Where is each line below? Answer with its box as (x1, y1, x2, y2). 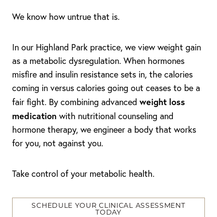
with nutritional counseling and (57, 110, 173, 122)
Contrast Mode (24, 93, 66, 101)
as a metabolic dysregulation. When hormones (12, 55, 185, 66)
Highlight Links (101, 93, 142, 101)
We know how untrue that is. (12, 11, 120, 22)
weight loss (139, 96, 185, 108)
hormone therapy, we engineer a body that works (12, 124, 196, 135)
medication (12, 110, 57, 122)
